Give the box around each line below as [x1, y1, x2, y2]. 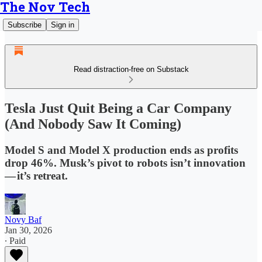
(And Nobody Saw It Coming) [5, 116, 181, 132]
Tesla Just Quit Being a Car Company [5, 100, 232, 116]
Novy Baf [5, 214, 42, 225]
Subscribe [8, 20, 42, 29]
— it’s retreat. [5, 169, 68, 182]
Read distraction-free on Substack [73, 65, 189, 74]
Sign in [51, 20, 74, 29]
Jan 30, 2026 [5, 225, 52, 235]
